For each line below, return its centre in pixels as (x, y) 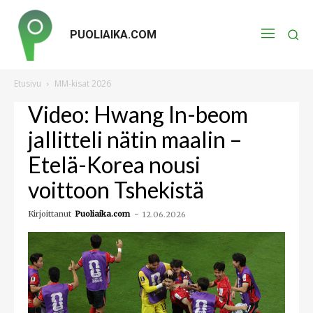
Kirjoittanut (50, 214)
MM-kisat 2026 (83, 83)
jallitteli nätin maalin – (135, 139)
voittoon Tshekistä (116, 190)
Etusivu (28, 83)
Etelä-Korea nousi (114, 165)
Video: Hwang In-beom (138, 114)
